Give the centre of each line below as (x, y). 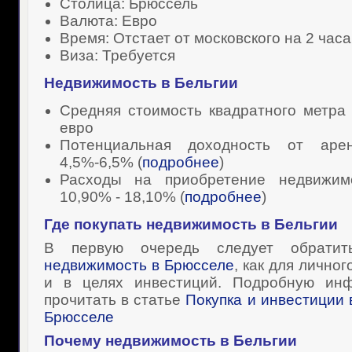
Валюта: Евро (108, 21)
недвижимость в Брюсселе (139, 265)
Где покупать (95, 224)
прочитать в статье (115, 300)
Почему (74, 341)
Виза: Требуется (117, 55)
